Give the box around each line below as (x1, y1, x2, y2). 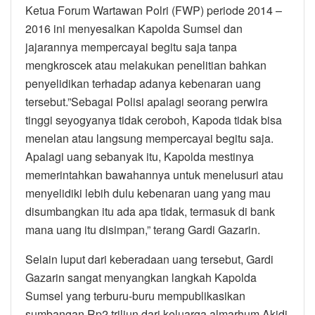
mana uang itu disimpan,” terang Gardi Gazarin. (25, 221, 260, 238)
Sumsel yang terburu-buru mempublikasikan (25, 287, 245, 304)
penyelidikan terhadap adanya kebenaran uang (25, 75, 261, 91)
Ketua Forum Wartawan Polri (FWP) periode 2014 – (25, 1, 282, 18)
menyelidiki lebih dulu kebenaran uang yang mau (25, 184, 271, 201)
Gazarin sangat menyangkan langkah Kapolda (25, 269, 257, 285)
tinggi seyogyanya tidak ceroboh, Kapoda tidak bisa (25, 111, 282, 128)
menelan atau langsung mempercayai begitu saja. (25, 129, 274, 146)
